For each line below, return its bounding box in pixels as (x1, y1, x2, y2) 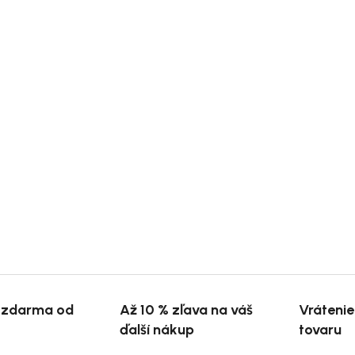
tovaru (298, 320, 342, 338)
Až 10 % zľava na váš (120, 300, 254, 319)
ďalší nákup (120, 320, 195, 338)
